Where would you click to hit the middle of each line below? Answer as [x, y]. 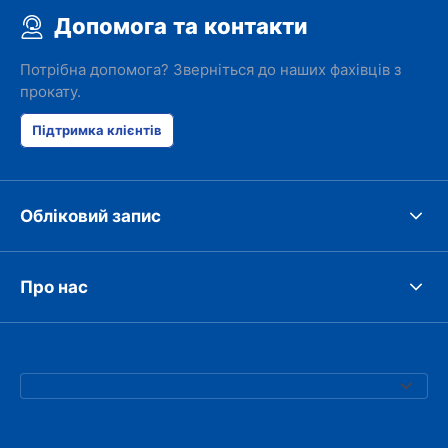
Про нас [54, 286]
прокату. [50, 91]
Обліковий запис [90, 215]
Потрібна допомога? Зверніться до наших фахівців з [210, 69]
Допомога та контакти [181, 26]
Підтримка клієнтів [97, 130]
